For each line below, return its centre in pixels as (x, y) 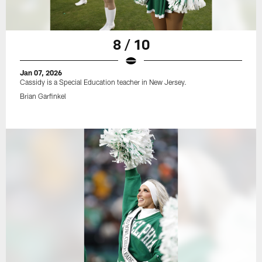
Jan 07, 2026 (41, 72)
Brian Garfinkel (43, 96)
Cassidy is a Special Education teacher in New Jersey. (104, 82)
